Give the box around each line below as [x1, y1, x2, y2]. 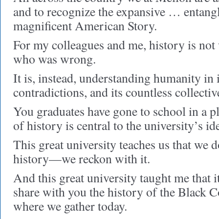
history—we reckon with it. [13, 150, 150, 167]
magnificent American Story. [13, 17, 157, 34]
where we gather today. [13, 197, 127, 214]
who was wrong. [13, 50, 96, 67]
